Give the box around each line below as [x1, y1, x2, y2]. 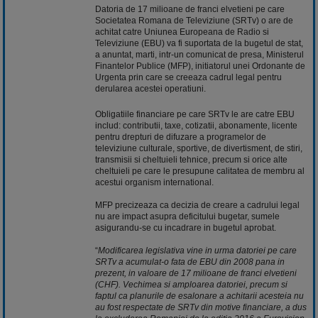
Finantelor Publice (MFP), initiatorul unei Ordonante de [95, 60, 305, 71]
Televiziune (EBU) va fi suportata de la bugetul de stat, [95, 38, 303, 48]
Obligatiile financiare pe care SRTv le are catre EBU [95, 109, 295, 119]
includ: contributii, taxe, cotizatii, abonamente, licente [95, 120, 297, 131]
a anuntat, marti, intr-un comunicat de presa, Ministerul [95, 49, 304, 60]
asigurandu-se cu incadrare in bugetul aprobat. [95, 222, 276, 233]
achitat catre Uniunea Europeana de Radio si [95, 26, 269, 37]
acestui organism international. [95, 177, 214, 187]
